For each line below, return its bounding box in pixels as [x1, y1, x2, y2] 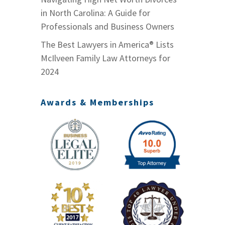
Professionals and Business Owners [40, 20, 174, 32]
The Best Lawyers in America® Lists [40, 38, 174, 50]
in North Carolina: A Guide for [40, 7, 150, 19]
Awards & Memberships [40, 96, 154, 108]
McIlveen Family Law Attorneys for [40, 52, 170, 64]
